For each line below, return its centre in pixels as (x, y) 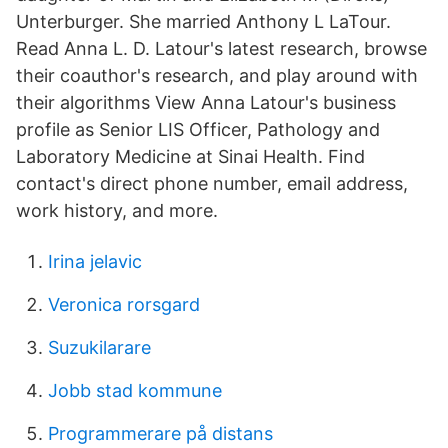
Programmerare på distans (160, 433)
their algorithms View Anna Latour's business (206, 102)
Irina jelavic (95, 261)
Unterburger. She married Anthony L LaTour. (203, 21)
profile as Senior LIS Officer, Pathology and (198, 129)
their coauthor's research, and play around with (217, 75)
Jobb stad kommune (135, 390)
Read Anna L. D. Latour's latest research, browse (221, 48)
